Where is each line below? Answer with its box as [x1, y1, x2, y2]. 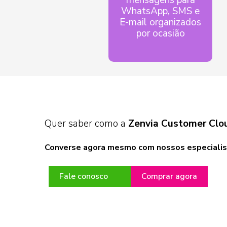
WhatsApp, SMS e [121, 4, 200, 18]
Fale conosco [59, 171, 108, 182]
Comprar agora [141, 171, 197, 182]
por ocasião [136, 26, 185, 40]
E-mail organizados [120, 15, 201, 29]
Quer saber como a [45, 117, 128, 130]
